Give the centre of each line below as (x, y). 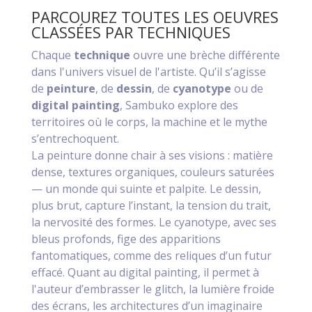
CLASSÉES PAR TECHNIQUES (131, 32)
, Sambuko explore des (179, 106)
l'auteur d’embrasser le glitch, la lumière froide (153, 289)
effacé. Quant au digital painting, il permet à (145, 273)
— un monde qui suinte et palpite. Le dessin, (146, 189)
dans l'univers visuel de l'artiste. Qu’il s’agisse (148, 72)
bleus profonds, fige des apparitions (126, 239)
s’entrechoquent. (75, 139)
